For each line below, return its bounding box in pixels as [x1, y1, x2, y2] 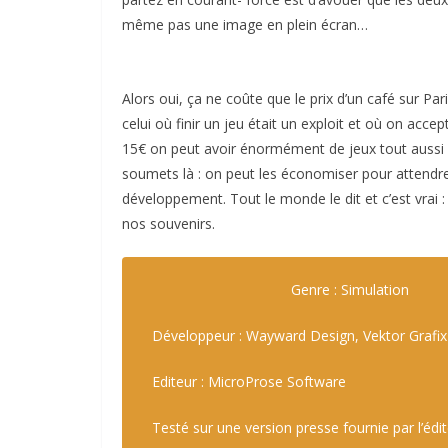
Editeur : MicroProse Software [152, 371, 346, 391]
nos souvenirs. [122, 213, 215, 233]
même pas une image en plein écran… [122, 14, 368, 34]
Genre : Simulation [291, 279, 409, 299]
